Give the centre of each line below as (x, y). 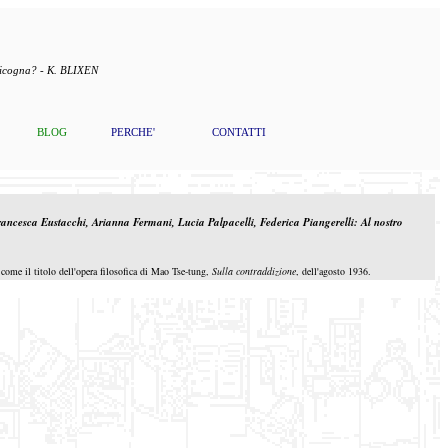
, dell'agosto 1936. (333, 271)
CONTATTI (239, 132)
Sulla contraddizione (254, 271)
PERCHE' (133, 132)
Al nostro (382, 222)
